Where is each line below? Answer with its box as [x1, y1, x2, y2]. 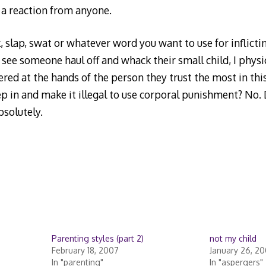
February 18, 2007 [51, 245, 119, 255]
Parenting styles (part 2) [51, 233, 144, 243]
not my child [209, 233, 256, 243]
